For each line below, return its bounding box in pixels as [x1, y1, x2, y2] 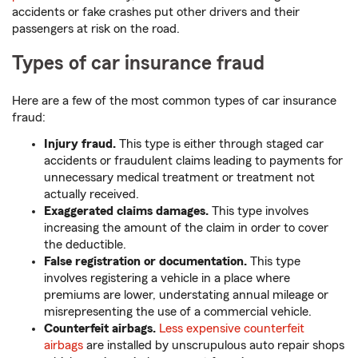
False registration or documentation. [44, 255, 247, 268]
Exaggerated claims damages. [44, 205, 209, 218]
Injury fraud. [44, 137, 116, 151]
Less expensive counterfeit [159, 322, 304, 336]
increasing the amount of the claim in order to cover [44, 221, 328, 235]
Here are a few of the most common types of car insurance [12, 94, 336, 108]
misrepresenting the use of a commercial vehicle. [44, 305, 312, 319]
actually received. [44, 188, 139, 201]
